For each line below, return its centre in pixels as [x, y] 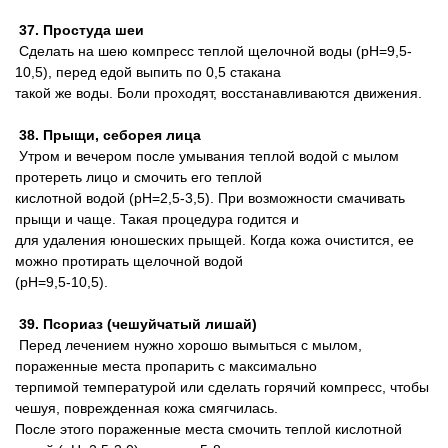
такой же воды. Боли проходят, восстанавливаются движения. [218, 93]
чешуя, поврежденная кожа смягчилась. [146, 408]
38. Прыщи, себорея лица [108, 135]
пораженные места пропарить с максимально [166, 366]
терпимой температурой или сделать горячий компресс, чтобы [222, 387]
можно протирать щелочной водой [129, 261]
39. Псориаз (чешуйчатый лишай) [136, 324]
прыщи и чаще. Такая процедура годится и [157, 219]
